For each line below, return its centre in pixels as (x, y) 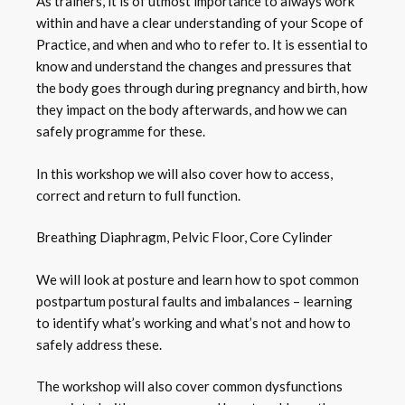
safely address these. (99, 344)
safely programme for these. (121, 132)
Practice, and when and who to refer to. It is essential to (202, 45)
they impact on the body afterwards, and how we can (192, 110)
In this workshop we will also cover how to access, (185, 173)
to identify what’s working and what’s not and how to (194, 322)
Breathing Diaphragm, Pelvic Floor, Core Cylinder (185, 237)
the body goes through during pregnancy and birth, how (202, 88)
